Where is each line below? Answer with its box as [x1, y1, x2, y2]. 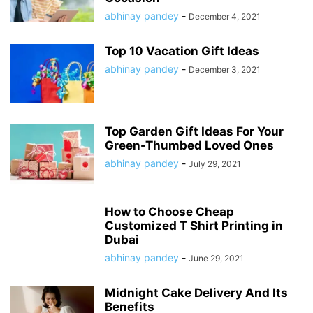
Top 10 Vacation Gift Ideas [105, 44, 259, 58]
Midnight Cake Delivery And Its [105, 286, 288, 300]
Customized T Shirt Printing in [105, 219, 283, 233]
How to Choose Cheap [105, 205, 234, 219]
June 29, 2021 [189, 253, 244, 263]
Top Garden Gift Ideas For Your [105, 124, 284, 138]
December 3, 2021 [189, 64, 261, 75]
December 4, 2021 [189, 11, 261, 22]
